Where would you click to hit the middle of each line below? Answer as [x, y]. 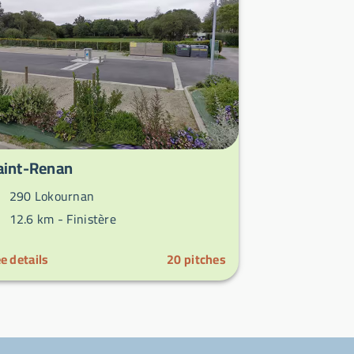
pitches [205, 260]
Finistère [92, 219]
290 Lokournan [50, 196]
